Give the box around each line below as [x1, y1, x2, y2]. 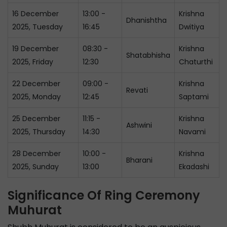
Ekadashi [179, 162, 209, 172]
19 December [12, 44, 59, 54]
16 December [12, 9, 59, 19]
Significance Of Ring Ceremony [8, 187, 200, 204]
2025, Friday [12, 57, 53, 67]
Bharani [126, 155, 153, 165]
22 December [12, 79, 60, 89]
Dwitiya [179, 22, 204, 32]
